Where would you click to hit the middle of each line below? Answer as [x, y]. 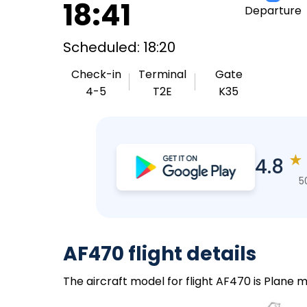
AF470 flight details [160, 254]
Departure [273, 11]
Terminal [162, 74]
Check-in [96, 74]
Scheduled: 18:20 [119, 47]
